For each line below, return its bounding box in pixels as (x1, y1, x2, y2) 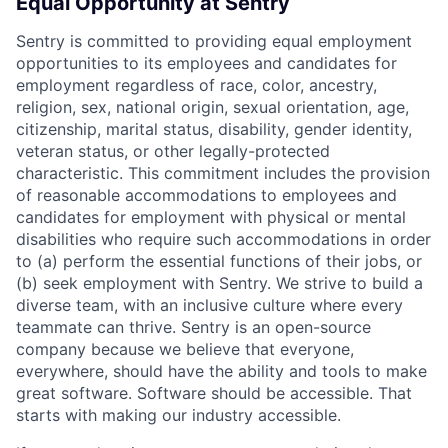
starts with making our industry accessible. (16, 404, 341, 425)
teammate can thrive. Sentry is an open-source (16, 316, 371, 337)
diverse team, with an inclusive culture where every (16, 294, 403, 315)
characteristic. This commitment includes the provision (16, 162, 430, 183)
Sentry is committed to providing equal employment (16, 30, 412, 51)
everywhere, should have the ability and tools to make (16, 360, 427, 381)
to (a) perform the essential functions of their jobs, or (16, 250, 422, 271)
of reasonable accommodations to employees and (16, 184, 397, 205)
